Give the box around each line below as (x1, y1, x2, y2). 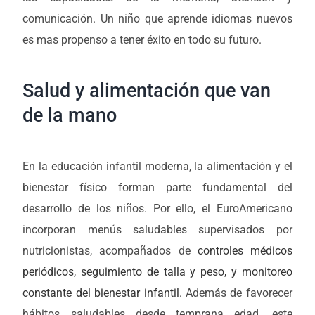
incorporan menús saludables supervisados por (22, 222, 292, 236)
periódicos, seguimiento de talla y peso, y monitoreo (22, 264, 292, 278)
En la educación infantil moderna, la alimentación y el (22, 159, 292, 173)
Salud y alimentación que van (22, 79, 271, 102)
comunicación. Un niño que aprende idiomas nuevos (22, 11, 292, 25)
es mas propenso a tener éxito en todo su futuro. (22, 32, 262, 46)
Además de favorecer (181, 285, 292, 300)
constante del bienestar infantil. (22, 285, 182, 300)
